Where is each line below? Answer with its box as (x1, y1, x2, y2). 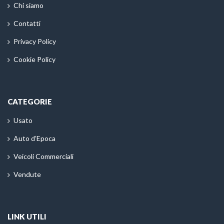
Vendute (13, 170, 41, 179)
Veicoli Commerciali (13, 152, 73, 161)
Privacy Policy (13, 37, 56, 46)
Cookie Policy (13, 55, 55, 64)
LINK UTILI (7, 212, 46, 221)
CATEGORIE (7, 97, 52, 106)
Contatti (13, 19, 40, 28)
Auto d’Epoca (13, 134, 55, 143)
